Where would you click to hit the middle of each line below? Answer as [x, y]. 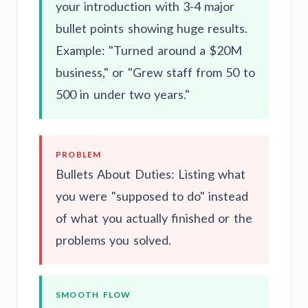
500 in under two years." [123, 94]
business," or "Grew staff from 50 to [155, 72]
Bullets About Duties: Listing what [151, 174]
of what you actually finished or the [154, 218]
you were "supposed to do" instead [152, 196]
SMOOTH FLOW [93, 294]
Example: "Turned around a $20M [149, 50]
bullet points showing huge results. [152, 28]
